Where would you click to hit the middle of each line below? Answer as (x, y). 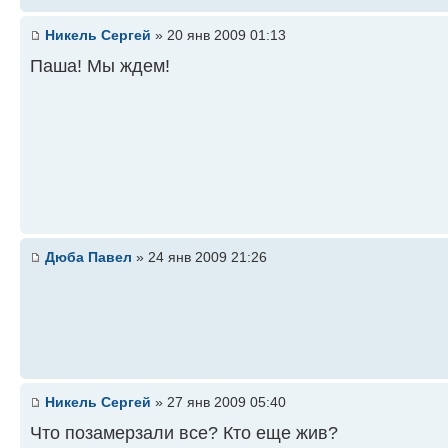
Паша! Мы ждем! (100, 65)
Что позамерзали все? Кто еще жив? (184, 432)
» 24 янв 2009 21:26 (199, 257)
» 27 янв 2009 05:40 (218, 402)
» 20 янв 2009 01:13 (218, 35)
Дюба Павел (88, 257)
